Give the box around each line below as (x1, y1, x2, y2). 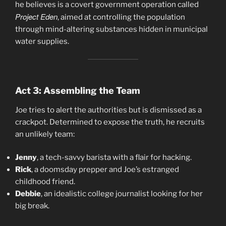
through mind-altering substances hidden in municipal (15, 25, 208, 34)
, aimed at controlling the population (58, 13, 185, 22)
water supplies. (15, 37, 69, 46)
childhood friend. (15, 177, 75, 187)
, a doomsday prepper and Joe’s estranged (31, 165, 179, 175)
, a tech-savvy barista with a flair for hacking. (37, 153, 192, 162)
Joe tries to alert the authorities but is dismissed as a (15, 105, 202, 115)
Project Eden (15, 11, 58, 22)
